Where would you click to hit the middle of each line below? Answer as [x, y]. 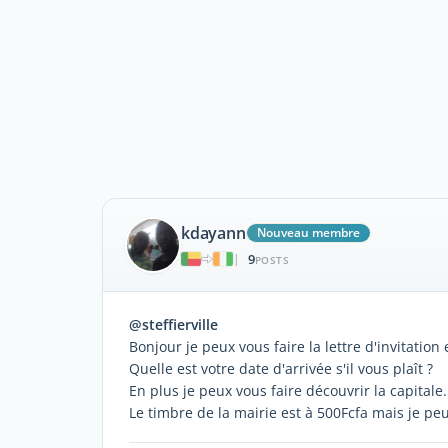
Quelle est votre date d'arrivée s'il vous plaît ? [281, 368]
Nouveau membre [308, 232]
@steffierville [173, 324]
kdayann [213, 232]
